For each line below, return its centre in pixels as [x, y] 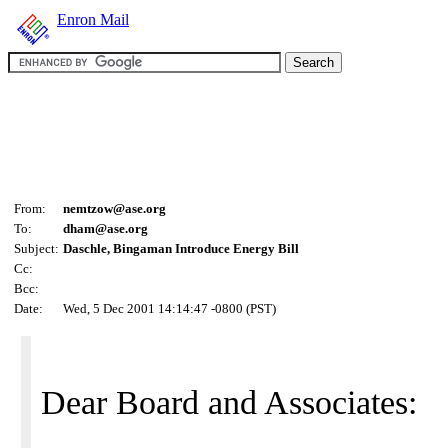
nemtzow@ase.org [114, 208]
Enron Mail [93, 19]
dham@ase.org [105, 228]
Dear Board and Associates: [229, 402]
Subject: [36, 248]
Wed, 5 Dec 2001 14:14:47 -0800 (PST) [169, 308]
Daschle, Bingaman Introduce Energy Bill [181, 248]
